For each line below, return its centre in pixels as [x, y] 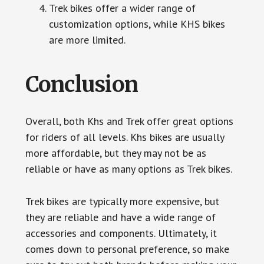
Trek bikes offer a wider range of [122, 8]
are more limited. [87, 40]
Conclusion [82, 85]
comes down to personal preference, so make [127, 249]
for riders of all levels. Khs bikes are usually [124, 137]
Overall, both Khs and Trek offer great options [129, 121]
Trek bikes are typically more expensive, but [122, 201]
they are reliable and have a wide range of [120, 217]
